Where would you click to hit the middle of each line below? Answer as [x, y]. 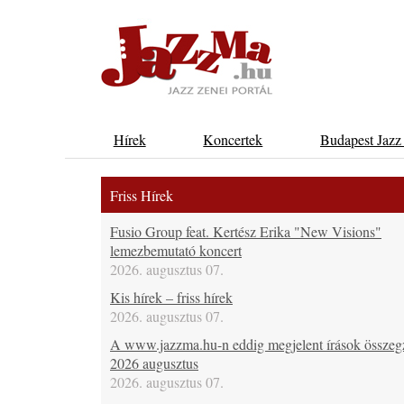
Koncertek [233, 139]
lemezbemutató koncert [176, 250]
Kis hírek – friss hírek [171, 297]
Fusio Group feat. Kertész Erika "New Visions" [246, 231]
